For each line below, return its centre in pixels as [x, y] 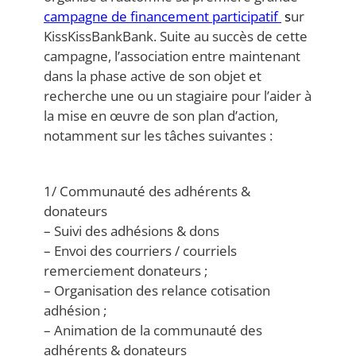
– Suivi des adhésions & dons [132, 231]
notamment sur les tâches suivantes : [158, 136]
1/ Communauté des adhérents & [147, 192]
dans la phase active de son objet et [153, 76]
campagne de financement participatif [163, 17]
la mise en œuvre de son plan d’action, [161, 116]
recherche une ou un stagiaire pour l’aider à [178, 96]
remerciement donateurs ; [126, 271]
